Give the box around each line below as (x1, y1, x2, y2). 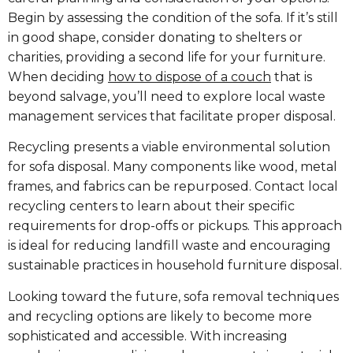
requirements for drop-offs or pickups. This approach (8, 218, 342, 234)
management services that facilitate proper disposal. (8, 108, 336, 124)
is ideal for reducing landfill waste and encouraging (8, 238, 331, 254)
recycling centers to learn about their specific (8, 199, 295, 214)
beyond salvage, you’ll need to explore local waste (8, 88, 325, 104)
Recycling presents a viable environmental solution (8, 139, 330, 155)
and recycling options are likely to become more (8, 308, 312, 324)
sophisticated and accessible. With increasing (8, 328, 288, 344)
